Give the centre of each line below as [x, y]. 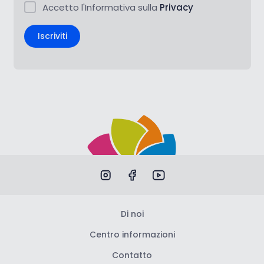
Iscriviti [52, 36]
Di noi [132, 214]
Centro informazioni [132, 235]
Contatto [132, 255]
